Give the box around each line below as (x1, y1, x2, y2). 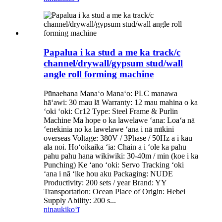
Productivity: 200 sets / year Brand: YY (44, 178, 166, 187)
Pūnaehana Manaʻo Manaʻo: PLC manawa (44, 89, 177, 98)
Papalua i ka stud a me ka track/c (44, 47, 180, 57)
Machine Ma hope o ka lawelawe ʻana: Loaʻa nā (44, 115, 195, 124)
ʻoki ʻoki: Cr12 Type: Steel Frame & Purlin (44, 107, 178, 115)
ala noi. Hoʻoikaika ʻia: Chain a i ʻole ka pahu (44, 142, 186, 151)
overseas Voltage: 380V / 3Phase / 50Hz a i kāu (44, 133, 192, 142)
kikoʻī (61, 205, 79, 214)
